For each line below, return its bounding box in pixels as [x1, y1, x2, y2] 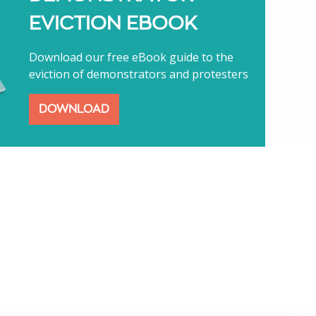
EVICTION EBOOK [29, 12, 197, 33]
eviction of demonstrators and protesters [29, 66, 248, 82]
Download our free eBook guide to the [29, 49, 233, 65]
